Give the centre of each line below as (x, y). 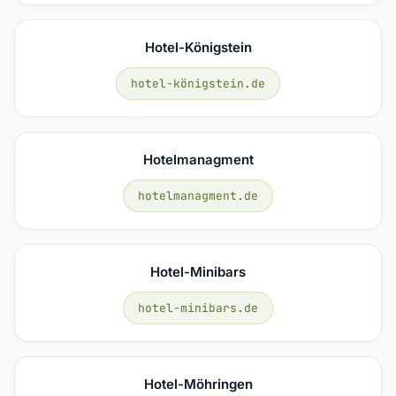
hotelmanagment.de (198, 195)
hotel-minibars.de (198, 308)
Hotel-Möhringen (198, 384)
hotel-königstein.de (198, 83)
